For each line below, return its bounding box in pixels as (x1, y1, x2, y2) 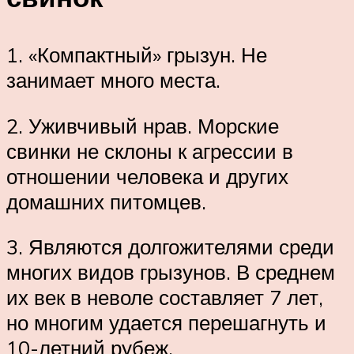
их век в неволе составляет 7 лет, (6, 284, 323, 311)
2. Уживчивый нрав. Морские (6, 112, 279, 138)
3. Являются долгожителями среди (6, 234, 334, 260)
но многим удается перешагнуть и (6, 310, 326, 336)
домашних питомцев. (6, 188, 206, 214)
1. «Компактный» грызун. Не (6, 42, 267, 68)
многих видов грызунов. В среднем (6, 259, 335, 285)
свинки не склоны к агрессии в (6, 137, 293, 164)
